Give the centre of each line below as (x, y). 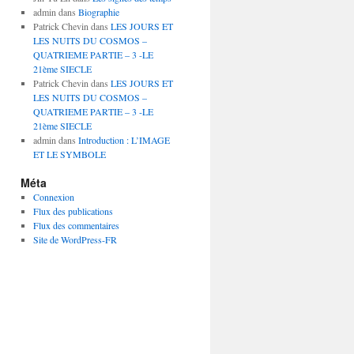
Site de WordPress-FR (75, 239)
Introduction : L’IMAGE (124, 140)
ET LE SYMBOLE (69, 154)
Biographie (98, 12)
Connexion (53, 197)
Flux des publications (73, 211)
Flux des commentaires (76, 225)
